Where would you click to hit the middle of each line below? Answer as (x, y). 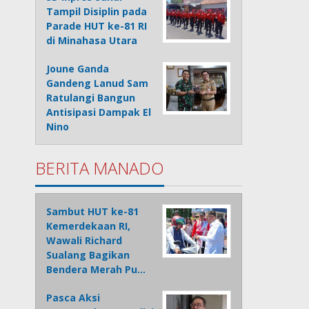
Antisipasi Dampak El (99, 112)
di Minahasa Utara (92, 41)
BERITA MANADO (100, 168)
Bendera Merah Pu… (96, 270)
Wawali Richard (84, 241)
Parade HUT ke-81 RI (97, 26)
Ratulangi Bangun (91, 98)
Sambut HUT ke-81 (93, 212)
